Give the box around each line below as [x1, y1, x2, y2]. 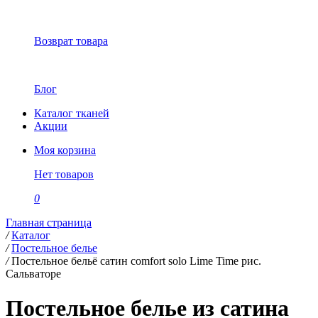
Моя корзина [34, 144, 96, 156]
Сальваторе [6, 268, 61, 280]
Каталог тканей [34, 107, 109, 119]
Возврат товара [34, 35, 108, 47]
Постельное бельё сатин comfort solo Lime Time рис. [11, 255, 261, 267]
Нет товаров [34, 168, 94, 180]
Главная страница [6, 216, 92, 229]
